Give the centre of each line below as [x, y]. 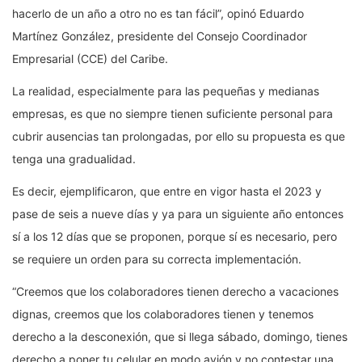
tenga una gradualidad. [74, 158]
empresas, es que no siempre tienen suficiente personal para [173, 113]
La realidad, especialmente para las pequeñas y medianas [166, 90]
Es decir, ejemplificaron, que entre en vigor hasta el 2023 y [167, 191]
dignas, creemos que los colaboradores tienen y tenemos [163, 314]
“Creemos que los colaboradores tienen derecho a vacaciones [175, 291]
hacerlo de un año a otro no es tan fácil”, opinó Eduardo [158, 13]
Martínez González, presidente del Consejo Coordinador [160, 36]
